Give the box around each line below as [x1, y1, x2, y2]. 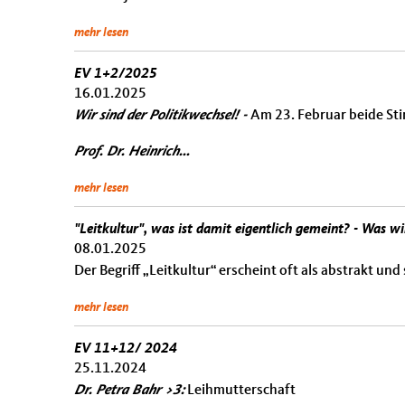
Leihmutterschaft [184, 383, 296, 398]
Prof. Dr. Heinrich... [74, 145, 190, 159]
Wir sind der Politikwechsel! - [74, 108, 250, 123]
